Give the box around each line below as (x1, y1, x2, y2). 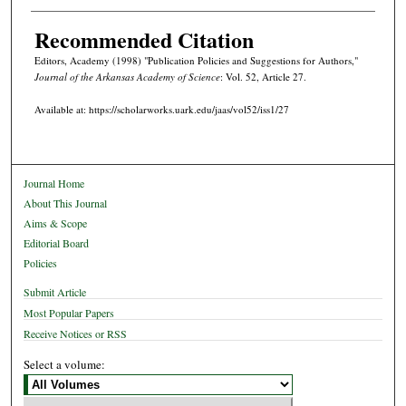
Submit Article (24, 284, 87, 299)
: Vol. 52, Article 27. (219, 70, 306, 84)
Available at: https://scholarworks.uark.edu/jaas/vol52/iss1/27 (34, 102, 289, 117)
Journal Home (24, 175, 85, 190)
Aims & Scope (24, 215, 88, 230)
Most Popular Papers (24, 304, 115, 320)
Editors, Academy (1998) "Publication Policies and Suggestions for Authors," (34, 53, 358, 68)
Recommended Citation (34, 24, 254, 56)
